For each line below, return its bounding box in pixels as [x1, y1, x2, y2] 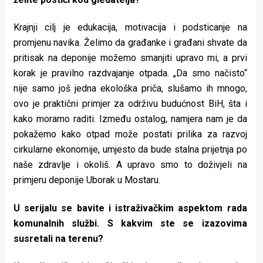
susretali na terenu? [14, 232, 103, 244]
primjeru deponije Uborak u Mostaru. [14, 174, 160, 186]
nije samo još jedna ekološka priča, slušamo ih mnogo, [14, 83, 247, 95]
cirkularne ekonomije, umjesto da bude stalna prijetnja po [14, 144, 247, 156]
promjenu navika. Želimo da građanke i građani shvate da [14, 37, 247, 49]
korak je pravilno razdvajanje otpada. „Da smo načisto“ [14, 68, 247, 79]
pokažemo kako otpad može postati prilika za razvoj [14, 129, 247, 140]
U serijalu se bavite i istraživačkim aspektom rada [14, 202, 247, 214]
